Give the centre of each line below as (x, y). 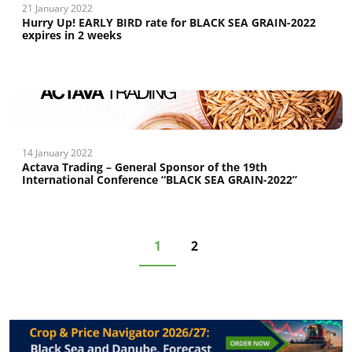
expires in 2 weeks (72, 35)
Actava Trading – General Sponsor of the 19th (145, 167)
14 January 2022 (57, 153)
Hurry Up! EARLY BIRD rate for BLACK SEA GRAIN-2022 (169, 22)
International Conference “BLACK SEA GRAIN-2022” (159, 180)
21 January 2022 (57, 8)
